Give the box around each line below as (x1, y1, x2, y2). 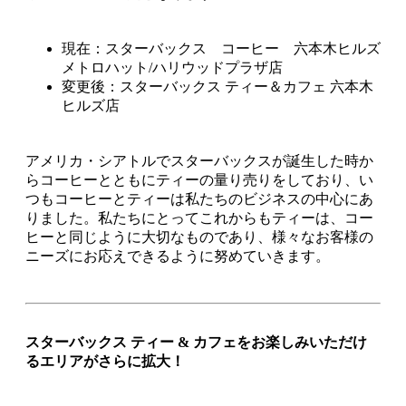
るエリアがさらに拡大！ (25, 353, 185, 370)
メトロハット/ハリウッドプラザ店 (62, 60, 283, 76)
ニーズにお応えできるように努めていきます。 (25, 248, 330, 265)
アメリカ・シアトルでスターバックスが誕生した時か (25, 153, 373, 169)
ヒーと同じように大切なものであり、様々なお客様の (25, 229, 373, 246)
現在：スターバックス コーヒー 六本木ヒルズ (62, 41, 381, 57)
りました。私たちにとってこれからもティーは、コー (25, 210, 373, 227)
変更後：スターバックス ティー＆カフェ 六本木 (62, 79, 373, 95)
